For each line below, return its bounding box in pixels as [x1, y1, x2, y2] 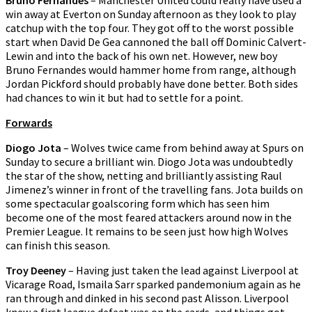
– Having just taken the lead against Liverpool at [66, 263, 299, 278]
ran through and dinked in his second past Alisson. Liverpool [6, 291, 289, 306]
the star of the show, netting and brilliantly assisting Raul [6, 169, 282, 183]
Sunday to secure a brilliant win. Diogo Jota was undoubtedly [6, 155, 292, 169]
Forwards [6, 116, 52, 130]
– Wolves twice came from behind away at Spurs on [61, 141, 304, 155]
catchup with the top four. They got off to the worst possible [6, 21, 294, 36]
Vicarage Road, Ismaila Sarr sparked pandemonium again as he [6, 277, 301, 292]
